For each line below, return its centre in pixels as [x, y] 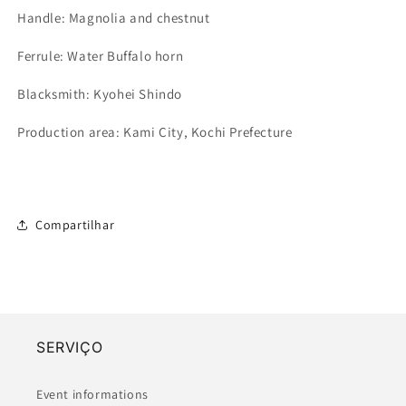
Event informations [92, 394]
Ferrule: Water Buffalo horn [101, 56]
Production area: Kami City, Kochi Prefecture [155, 132]
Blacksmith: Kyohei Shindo [100, 94]
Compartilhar [75, 224]
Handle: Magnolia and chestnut [114, 18]
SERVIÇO [70, 347]
